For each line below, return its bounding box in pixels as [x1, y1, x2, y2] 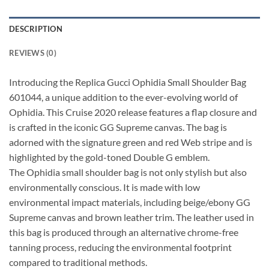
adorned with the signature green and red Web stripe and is [9, 136, 252, 148]
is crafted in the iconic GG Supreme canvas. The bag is [9, 121, 227, 133]
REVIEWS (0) [9, 48, 56, 58]
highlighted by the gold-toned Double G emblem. [9, 151, 210, 163]
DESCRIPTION [9, 24, 62, 34]
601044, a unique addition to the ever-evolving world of [9, 91, 238, 103]
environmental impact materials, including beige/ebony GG [9, 196, 250, 208]
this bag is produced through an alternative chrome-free [9, 226, 238, 238]
